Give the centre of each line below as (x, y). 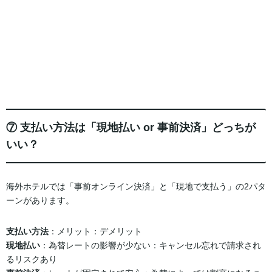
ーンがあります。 (40, 200)
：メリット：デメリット (95, 231)
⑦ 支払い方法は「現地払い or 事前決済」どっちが (131, 128)
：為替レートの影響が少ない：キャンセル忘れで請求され (151, 245)
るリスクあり (32, 259)
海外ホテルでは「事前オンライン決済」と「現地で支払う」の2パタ (136, 186)
